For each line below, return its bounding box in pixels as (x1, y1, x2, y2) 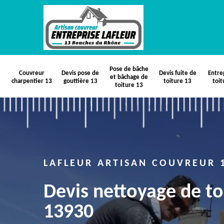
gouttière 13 (63, 78, 97, 84)
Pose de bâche (109, 66, 149, 72)
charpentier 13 (11, 78, 52, 84)
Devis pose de (61, 70, 99, 76)
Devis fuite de (158, 70, 196, 76)
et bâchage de (110, 74, 148, 80)
